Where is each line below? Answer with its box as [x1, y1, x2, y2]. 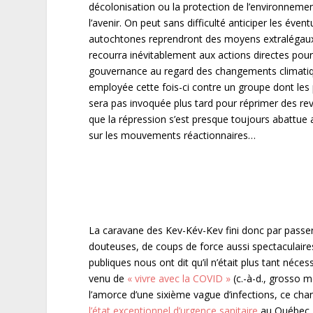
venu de [89, 271, 128, 285]
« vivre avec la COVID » [127, 271, 231, 285]
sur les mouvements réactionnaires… [89, 128, 256, 142]
